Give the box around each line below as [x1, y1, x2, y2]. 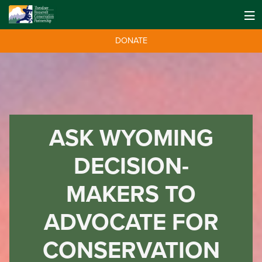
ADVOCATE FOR [43, 208, 219, 236]
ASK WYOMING [49, 124, 213, 152]
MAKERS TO [66, 180, 196, 208]
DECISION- [73, 152, 189, 180]
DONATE [115, 36, 147, 46]
